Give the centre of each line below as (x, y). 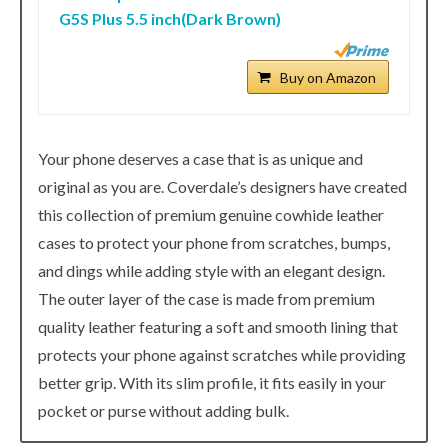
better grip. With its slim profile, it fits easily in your (212, 382)
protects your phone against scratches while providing (222, 354)
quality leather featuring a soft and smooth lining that (218, 326)
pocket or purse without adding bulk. (163, 410)
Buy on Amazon (328, 77)
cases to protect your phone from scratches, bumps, (214, 242)
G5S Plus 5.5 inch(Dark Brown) (170, 18)
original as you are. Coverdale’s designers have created (222, 186)
